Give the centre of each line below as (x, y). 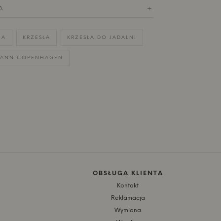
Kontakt (128, 185)
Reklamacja (128, 198)
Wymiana (128, 210)
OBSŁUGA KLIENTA (128, 173)
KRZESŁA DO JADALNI (102, 37)
